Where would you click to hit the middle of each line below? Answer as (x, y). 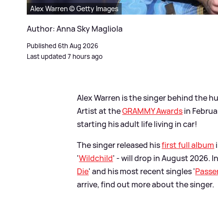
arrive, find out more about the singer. (146, 184)
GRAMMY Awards (153, 111)
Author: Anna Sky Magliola (75, 28)
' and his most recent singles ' (142, 171)
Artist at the (100, 111)
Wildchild (96, 158)
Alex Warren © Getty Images (74, 8)
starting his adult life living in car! (137, 124)
